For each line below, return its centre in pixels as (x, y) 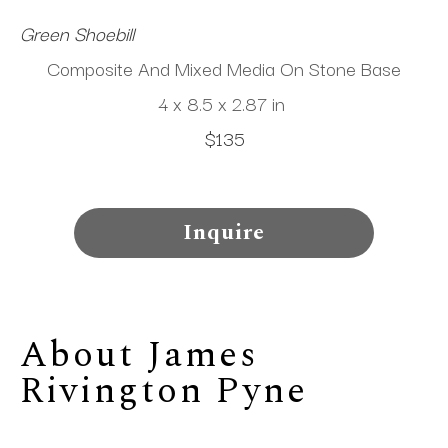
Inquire (224, 232)
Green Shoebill (79, 33)
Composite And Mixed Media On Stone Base (224, 68)
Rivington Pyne (164, 391)
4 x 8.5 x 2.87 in (221, 103)
